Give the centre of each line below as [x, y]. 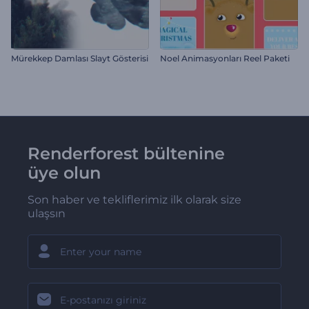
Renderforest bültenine [126, 153]
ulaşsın [47, 213]
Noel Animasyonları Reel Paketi [225, 58]
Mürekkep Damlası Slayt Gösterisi [80, 58]
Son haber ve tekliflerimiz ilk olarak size [134, 199]
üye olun [64, 172]
